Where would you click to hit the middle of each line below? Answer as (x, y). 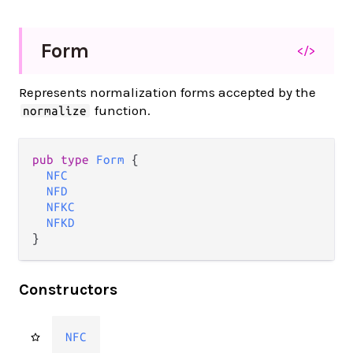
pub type (64, 160)
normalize (55, 111)
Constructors (68, 290)
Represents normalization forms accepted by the (167, 92)
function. (121, 110)
